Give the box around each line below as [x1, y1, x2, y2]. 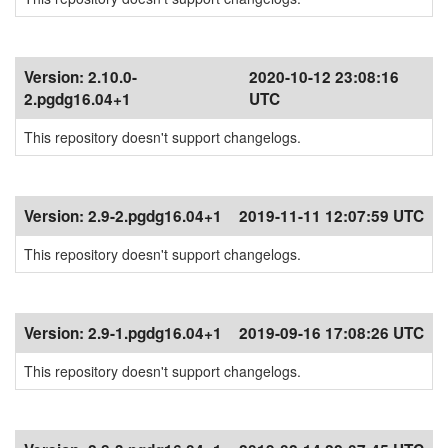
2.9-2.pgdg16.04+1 [88, 205, 222, 227]
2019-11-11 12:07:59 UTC [239, 205, 424, 227]
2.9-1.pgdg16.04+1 [88, 322, 222, 344]
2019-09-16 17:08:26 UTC [239, 322, 424, 344]
